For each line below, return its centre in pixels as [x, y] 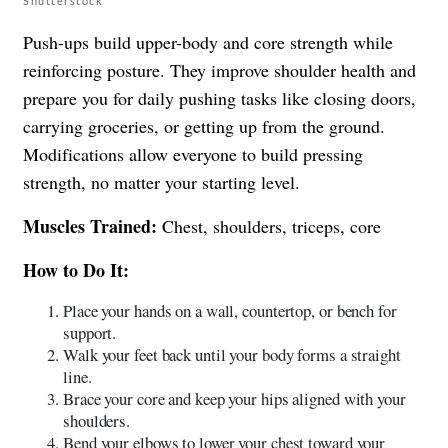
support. [90, 332]
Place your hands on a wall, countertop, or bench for [230, 310]
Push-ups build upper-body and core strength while [208, 41]
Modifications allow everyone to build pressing [193, 153]
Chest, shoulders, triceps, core [269, 225]
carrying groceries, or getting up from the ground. [204, 125]
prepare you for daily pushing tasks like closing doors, [219, 97]
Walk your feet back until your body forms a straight [232, 354]
